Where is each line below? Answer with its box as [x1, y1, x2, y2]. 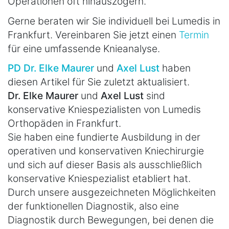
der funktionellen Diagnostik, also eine [8, 199, 179, 212]
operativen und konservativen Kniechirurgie [8, 144, 204, 157]
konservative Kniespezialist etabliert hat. [8, 172, 191, 185]
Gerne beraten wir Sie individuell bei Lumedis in [8, 14, 220, 27]
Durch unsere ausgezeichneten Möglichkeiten [8, 186, 216, 198]
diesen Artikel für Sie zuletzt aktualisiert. [8, 75, 190, 88]
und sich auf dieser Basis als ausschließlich [8, 158, 202, 171]
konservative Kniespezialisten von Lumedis [8, 103, 201, 116]
